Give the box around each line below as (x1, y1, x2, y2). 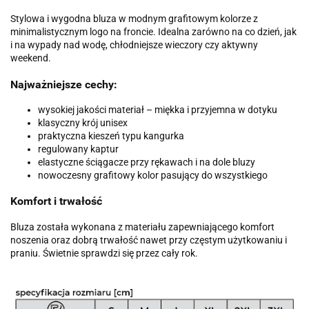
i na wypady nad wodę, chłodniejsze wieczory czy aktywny (10, 39, 258, 51)
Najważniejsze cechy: (10, 77, 117, 91)
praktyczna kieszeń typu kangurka (38, 130, 184, 141)
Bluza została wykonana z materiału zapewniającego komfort (10, 221, 275, 232)
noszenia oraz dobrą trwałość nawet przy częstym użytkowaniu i (10, 234, 287, 246)
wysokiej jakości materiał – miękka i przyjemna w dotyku (38, 103, 277, 115)
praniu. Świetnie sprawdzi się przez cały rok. (10, 247, 198, 259)
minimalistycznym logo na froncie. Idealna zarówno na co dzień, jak (10, 26, 297, 38)
